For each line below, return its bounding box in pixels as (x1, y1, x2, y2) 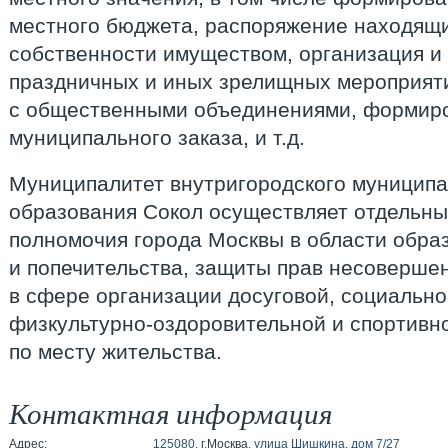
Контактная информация (9, 393, 332, 432)
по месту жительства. (9, 340, 222, 363)
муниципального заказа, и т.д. (9, 126, 305, 149)
